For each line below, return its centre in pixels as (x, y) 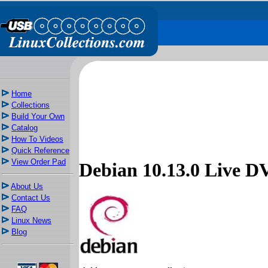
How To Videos (37, 139)
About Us (27, 186)
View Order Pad (39, 162)
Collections (31, 105)
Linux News (31, 220)
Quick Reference (40, 150)
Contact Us (31, 198)
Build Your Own (38, 116)
